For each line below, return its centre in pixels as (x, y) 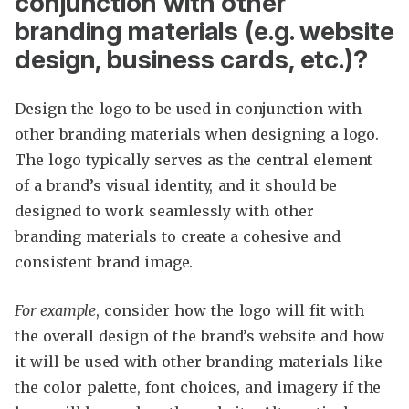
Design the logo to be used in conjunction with (188, 108)
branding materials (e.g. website (204, 31)
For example (56, 310)
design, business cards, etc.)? (192, 59)
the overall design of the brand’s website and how (199, 336)
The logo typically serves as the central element (194, 159)
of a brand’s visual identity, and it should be (176, 185)
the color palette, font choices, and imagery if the (198, 387)
